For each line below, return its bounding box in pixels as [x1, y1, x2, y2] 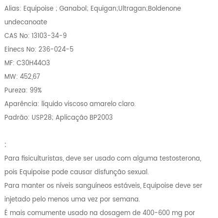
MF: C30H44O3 [4, 57, 50, 69]
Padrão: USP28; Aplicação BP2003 [4, 112, 113, 123]
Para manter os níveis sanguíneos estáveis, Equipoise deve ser [4, 180, 202, 191]
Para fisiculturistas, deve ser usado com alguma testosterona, [4, 153, 201, 164]
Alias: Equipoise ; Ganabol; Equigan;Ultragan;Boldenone [4, 3, 181, 14]
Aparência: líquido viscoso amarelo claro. [4, 98, 136, 109]
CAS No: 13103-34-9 [4, 30, 67, 41]
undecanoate [4, 17, 47, 28]
